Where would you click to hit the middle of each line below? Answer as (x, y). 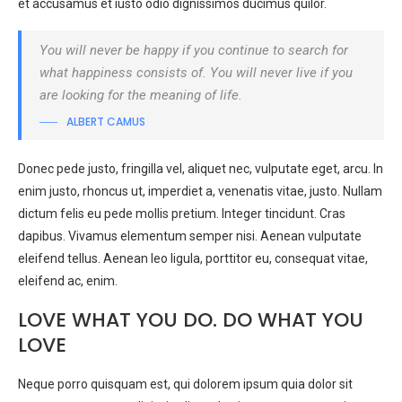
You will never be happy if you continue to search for (194, 51)
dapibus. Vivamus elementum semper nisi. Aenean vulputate (190, 236)
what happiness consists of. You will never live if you (196, 73)
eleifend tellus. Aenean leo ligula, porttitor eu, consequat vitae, (193, 259)
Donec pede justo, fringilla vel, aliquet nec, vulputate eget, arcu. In (201, 169)
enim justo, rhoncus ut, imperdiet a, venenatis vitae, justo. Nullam (200, 192)
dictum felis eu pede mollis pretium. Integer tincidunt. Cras (182, 214)
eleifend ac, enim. (68, 281)
